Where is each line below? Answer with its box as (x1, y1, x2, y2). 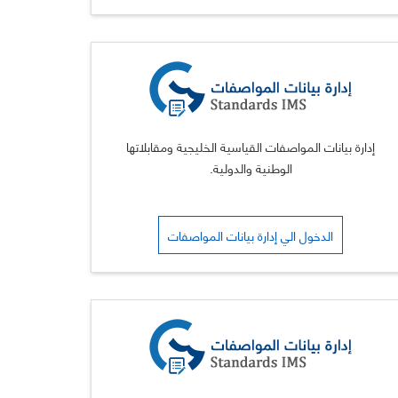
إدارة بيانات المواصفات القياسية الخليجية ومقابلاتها (126, 134, 375, 157)
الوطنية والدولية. (209, 155, 292, 179)
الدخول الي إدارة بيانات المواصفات (168, 223, 333, 246)
